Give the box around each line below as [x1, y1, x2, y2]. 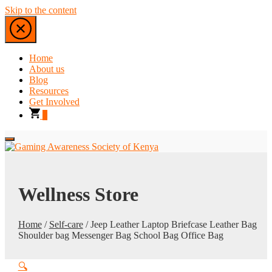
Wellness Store [18, 183, 138, 206]
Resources [29, 86, 69, 96]
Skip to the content [5, 5, 76, 15]
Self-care [49, 219, 83, 229]
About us [29, 64, 64, 74]
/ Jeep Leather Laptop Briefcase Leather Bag [83, 219, 257, 229]
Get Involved [29, 97, 80, 107]
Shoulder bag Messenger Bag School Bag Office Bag [18, 229, 223, 240]
